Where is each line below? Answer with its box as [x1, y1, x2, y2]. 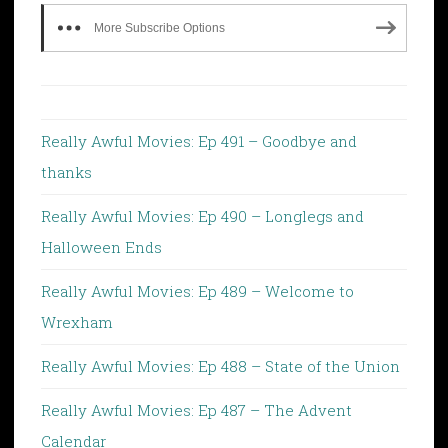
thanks [41, 161, 92, 182]
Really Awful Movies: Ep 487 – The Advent [41, 399, 352, 420]
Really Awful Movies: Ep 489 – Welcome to [41, 280, 354, 301]
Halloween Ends [41, 236, 162, 257]
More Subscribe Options [94, 20, 225, 35]
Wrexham [41, 311, 113, 332]
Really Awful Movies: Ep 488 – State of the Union [41, 355, 400, 376]
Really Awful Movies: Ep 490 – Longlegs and [41, 205, 364, 226]
